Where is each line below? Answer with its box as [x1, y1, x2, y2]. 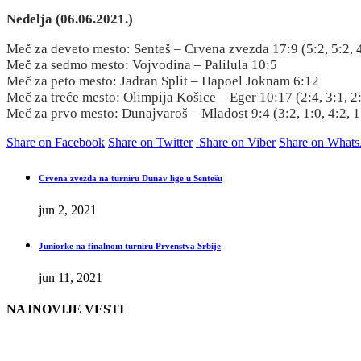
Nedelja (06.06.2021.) [6, 11, 133, 27]
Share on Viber [199, 135, 276, 150]
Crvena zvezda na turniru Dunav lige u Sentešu [39, 173, 222, 184]
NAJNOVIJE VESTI [6, 302, 124, 317]
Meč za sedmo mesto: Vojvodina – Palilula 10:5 [6, 57, 277, 73]
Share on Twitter [108, 135, 193, 150]
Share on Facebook [6, 135, 105, 150]
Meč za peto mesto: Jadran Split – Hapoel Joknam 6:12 [6, 73, 319, 89]
